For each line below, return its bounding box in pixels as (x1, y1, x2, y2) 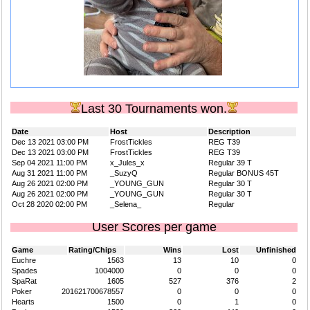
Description (208, 127, 250, 136)
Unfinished (256, 246, 296, 255)
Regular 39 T (208, 158, 252, 167)
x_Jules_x (110, 158, 145, 167)
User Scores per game (91, 220, 217, 235)
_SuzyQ (110, 169, 138, 178)
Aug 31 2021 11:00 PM (12, 169, 87, 178)
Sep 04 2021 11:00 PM (12, 158, 87, 167)
